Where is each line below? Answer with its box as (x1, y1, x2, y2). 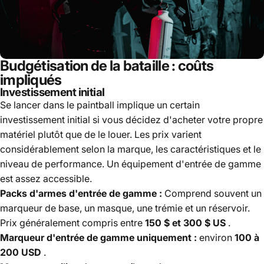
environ (197, 231, 235, 243)
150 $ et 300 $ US (145, 216, 226, 229)
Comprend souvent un (162, 187, 262, 199)
